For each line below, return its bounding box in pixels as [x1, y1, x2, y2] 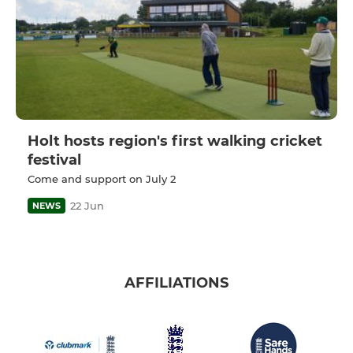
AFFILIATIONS [124, 274, 229, 292]
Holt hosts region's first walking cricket [28, 132, 322, 150]
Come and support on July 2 [28, 172, 176, 185]
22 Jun [70, 199, 104, 212]
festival [28, 150, 81, 169]
